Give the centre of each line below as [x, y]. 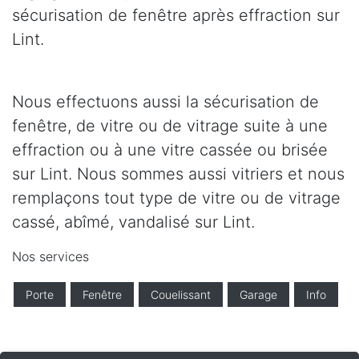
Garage [258, 294]
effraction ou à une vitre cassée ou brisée [170, 149]
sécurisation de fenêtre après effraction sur [176, 15]
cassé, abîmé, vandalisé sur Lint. [133, 222]
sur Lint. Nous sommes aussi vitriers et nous [178, 173]
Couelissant [181, 294]
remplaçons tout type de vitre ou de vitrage [176, 198]
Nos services [50, 256]
